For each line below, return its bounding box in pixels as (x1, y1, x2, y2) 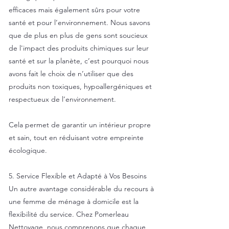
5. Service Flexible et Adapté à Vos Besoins (9, 171, 147, 180)
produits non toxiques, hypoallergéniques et (9, 82, 152, 91)
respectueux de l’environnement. (9, 95, 116, 104)
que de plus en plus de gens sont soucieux (9, 31, 148, 40)
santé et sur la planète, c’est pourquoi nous (9, 56, 149, 65)
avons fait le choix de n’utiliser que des (9, 69, 133, 78)
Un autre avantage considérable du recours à (9, 184, 154, 193)
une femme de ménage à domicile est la (9, 197, 139, 206)
